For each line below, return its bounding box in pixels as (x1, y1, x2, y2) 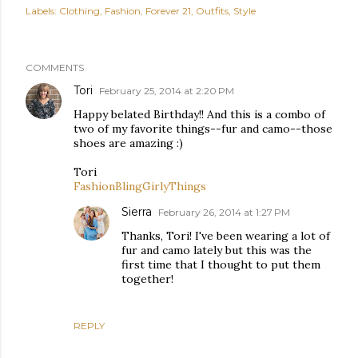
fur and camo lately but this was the (121, 243, 312, 257)
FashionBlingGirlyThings (74, 179, 206, 193)
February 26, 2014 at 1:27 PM (158, 206, 290, 218)
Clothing (59, 5, 100, 17)
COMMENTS (26, 62, 84, 74)
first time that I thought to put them (121, 257, 320, 272)
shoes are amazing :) (74, 136, 183, 150)
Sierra (121, 205, 152, 219)
